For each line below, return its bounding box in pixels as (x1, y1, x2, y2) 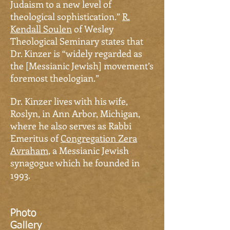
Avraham (10, 144, 48, 157)
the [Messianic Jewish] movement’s (10, 60, 154, 72)
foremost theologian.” (10, 72, 99, 84)
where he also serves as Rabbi (10, 120, 131, 132)
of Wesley (72, 23, 113, 35)
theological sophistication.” (10, 10, 122, 23)
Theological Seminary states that (10, 35, 143, 47)
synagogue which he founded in (10, 157, 140, 169)
